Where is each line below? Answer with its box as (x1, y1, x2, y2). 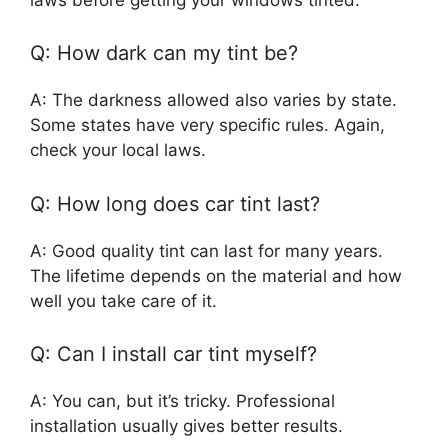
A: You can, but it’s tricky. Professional (30, 391, 335, 412)
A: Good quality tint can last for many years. (30, 240, 383, 261)
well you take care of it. (30, 290, 217, 311)
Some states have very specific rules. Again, (30, 115, 385, 136)
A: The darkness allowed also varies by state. (30, 90, 397, 111)
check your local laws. (30, 140, 206, 161)
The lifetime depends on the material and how (30, 265, 402, 286)
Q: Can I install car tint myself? (30, 342, 317, 367)
